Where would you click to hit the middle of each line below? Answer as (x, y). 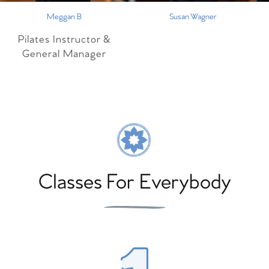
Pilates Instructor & (64, 40)
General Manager (64, 54)
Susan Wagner (193, 17)
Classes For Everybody (134, 183)
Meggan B (64, 17)
